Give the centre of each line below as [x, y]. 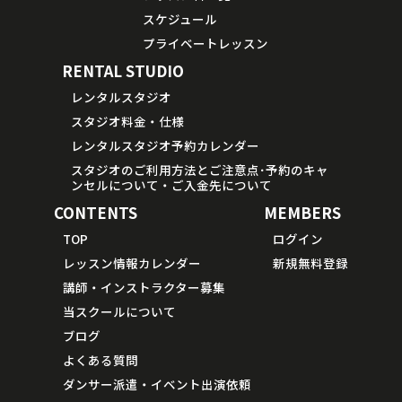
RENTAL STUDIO [122, 70]
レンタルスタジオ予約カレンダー [165, 145]
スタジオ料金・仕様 [127, 121]
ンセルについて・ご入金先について [171, 184]
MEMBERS [302, 212]
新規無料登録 [310, 262]
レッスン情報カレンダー [131, 262]
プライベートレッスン [205, 43]
